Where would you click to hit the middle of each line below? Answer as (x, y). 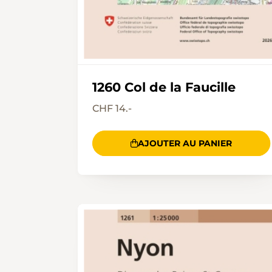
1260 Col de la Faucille (164, 87)
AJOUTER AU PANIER (185, 144)
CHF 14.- (112, 109)
